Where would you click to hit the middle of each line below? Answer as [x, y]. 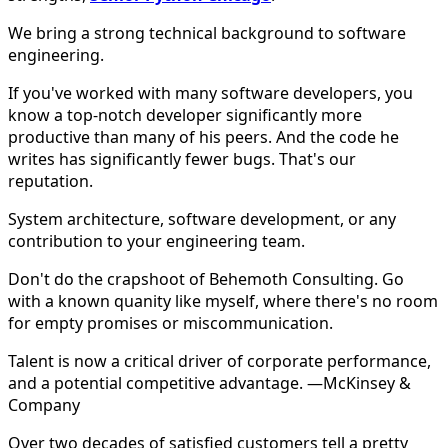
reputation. [50, 180]
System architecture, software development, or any [202, 218]
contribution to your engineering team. [156, 240]
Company [44, 404]
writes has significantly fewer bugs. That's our [182, 158]
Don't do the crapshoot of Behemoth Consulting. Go [206, 278]
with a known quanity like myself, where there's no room [223, 300]
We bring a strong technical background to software [207, 32]
